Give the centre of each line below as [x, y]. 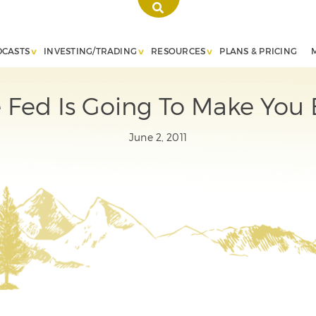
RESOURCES [178, 50]
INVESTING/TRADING [91, 50]
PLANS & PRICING [258, 50]
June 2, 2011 [158, 137]
